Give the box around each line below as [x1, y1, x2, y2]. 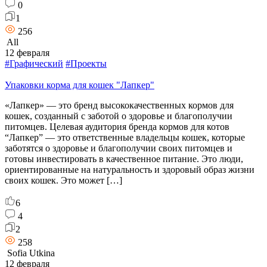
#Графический [5, 58, 63, 69]
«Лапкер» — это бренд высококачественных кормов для [5, 100, 234, 110]
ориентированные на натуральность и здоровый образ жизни [5, 164, 254, 175]
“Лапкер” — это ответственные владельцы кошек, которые [5, 132, 245, 142]
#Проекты [66, 58, 107, 69]
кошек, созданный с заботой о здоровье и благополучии [5, 110, 232, 121]
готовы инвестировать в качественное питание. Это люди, [5, 153, 243, 164]
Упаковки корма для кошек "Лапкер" [5, 79, 154, 90]
